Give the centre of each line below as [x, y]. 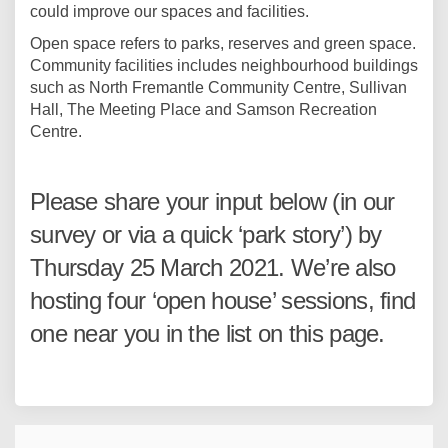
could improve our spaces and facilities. [169, 11]
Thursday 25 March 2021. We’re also [213, 267]
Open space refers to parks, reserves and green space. [223, 43]
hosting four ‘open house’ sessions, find [223, 300]
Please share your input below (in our [212, 201]
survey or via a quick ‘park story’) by [206, 234]
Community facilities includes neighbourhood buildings [224, 65]
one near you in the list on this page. [207, 333]
